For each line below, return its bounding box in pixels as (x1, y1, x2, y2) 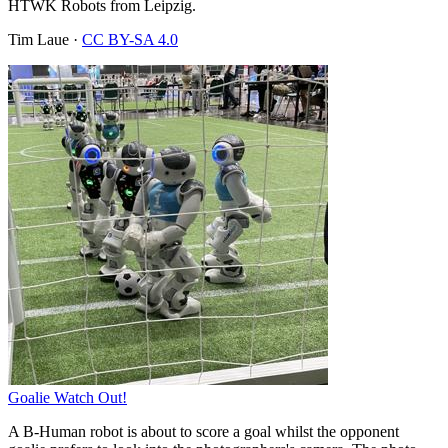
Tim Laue (8, 30, 69, 48)
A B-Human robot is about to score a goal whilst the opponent (8, 422, 399, 440)
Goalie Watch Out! (8, 388, 127, 406)
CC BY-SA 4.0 (82, 30, 178, 48)
